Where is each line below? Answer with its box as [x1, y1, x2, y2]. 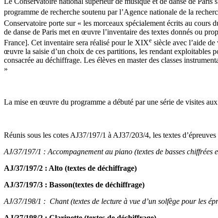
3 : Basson [39, 181, 73, 189]
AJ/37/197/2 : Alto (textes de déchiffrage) [4, 164, 137, 173]
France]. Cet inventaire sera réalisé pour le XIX [4, 38, 149, 47]
